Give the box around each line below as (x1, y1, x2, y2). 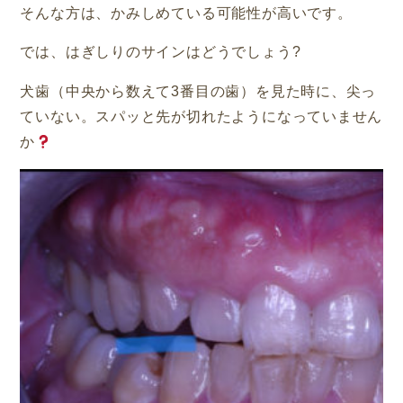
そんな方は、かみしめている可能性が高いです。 (20, 4, 353, 21)
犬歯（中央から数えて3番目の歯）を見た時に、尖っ (20, 84, 377, 100)
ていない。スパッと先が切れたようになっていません (20, 109, 383, 125)
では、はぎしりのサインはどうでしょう (20, 44, 292, 60)
